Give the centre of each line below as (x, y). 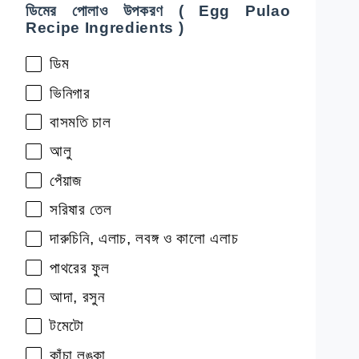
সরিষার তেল (81, 209)
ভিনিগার (70, 93)
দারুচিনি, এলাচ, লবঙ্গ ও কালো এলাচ (144, 239)
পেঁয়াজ (66, 180)
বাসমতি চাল (81, 122)
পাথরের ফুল (80, 268)
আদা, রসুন (77, 296)
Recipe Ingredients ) (105, 28)
